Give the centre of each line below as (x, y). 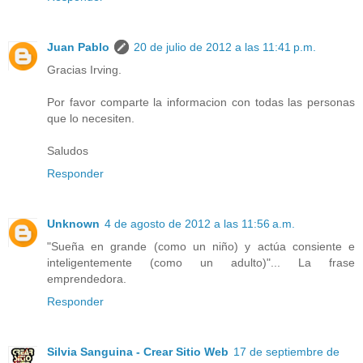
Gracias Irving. (84, 70)
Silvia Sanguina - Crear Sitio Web (138, 352)
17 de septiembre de (286, 352)
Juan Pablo (78, 47)
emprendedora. (87, 279)
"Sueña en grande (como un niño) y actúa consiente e (201, 247)
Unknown (73, 224)
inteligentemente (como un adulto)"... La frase (201, 263)
